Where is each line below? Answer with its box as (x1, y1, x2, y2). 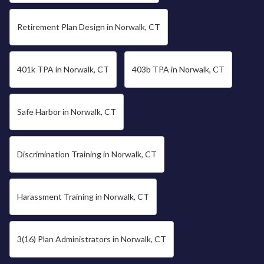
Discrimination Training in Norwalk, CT (17, 149, 157, 160)
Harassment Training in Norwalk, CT (17, 192, 149, 202)
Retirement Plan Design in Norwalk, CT (17, 22, 160, 32)
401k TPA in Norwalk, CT (17, 64, 109, 75)
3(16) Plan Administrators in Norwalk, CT (17, 234, 166, 245)
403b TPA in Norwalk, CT (132, 64, 225, 75)
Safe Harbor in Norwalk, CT (17, 107, 116, 117)
